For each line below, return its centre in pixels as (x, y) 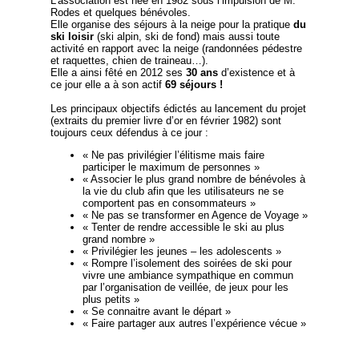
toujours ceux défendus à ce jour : (129, 133)
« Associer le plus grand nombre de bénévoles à (194, 179)
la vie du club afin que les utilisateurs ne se (183, 192)
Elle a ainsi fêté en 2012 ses (118, 73)
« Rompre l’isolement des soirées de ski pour (187, 264)
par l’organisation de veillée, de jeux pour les (185, 288)
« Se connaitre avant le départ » (156, 312)
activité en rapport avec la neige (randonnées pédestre (176, 49)
